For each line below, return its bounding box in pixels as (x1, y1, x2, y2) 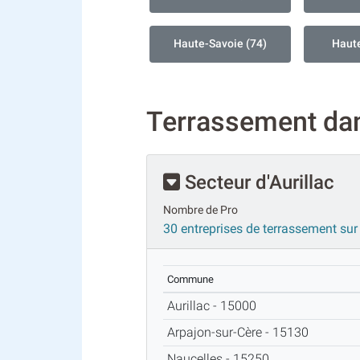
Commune (166, 272, 214, 285)
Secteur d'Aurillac (180, 170, 334, 194)
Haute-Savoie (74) (174, 37, 267, 51)
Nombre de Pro (163, 202, 238, 217)
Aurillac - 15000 (166, 297, 263, 313)
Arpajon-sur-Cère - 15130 (166, 324, 315, 340)
